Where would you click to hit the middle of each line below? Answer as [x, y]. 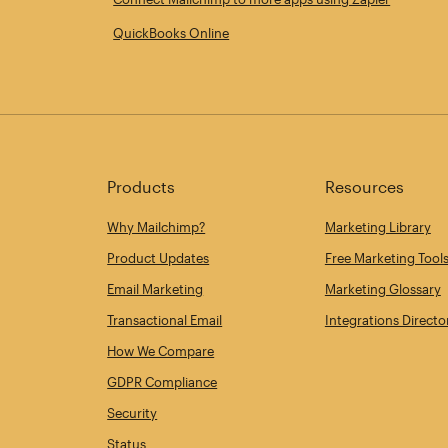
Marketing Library [377, 227]
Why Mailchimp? [156, 227]
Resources [364, 187]
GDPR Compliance [162, 382]
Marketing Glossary [382, 289]
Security [132, 413]
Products [141, 187]
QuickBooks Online [171, 33]
